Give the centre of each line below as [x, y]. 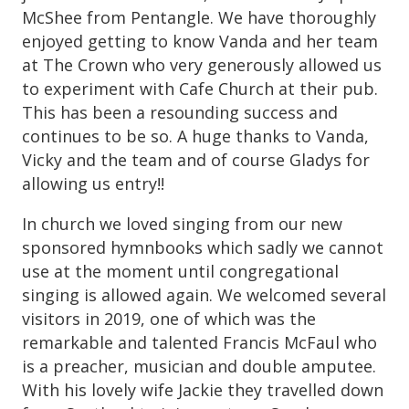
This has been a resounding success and [180, 112]
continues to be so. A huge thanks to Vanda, [195, 136]
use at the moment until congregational [180, 271]
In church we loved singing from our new [182, 223]
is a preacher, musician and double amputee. [199, 366]
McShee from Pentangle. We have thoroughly [199, 17]
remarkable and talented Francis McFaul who [199, 342]
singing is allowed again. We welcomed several [204, 294]
